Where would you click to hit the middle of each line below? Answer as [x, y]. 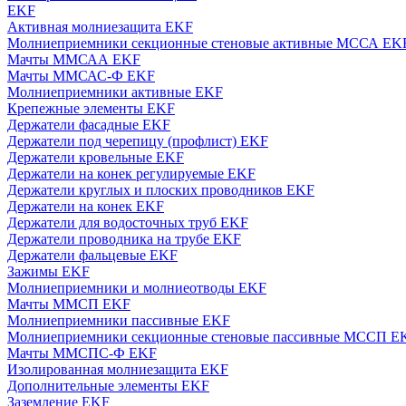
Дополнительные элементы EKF [108, 386]
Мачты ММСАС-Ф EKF [81, 76]
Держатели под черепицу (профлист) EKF [138, 141]
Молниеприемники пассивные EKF [119, 320]
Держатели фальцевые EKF [92, 255]
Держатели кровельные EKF [96, 157]
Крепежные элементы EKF [91, 108]
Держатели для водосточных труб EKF [128, 222]
